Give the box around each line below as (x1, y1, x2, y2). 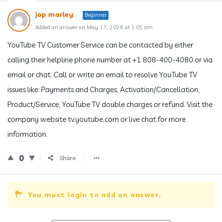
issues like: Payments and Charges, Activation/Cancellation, (7, 85, 200, 94)
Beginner (85, 11, 107, 18)
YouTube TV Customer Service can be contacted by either (7, 40, 193, 50)
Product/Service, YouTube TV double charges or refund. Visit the (7, 100, 213, 109)
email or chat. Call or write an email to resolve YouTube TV (7, 70, 197, 79)
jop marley (35, 10, 73, 19)
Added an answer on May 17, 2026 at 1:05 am (35, 24, 153, 31)
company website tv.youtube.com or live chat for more (7, 114, 186, 124)
